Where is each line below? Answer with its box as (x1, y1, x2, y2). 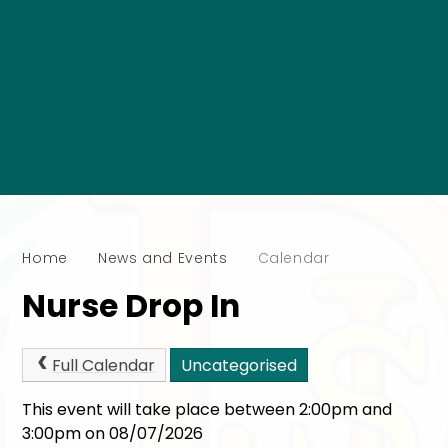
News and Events (97, 248, 228, 268)
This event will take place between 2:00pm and (22, 397, 393, 421)
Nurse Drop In (22, 283, 241, 328)
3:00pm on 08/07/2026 (22, 421, 204, 445)
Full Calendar (51, 354, 155, 378)
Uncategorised (180, 354, 297, 378)
